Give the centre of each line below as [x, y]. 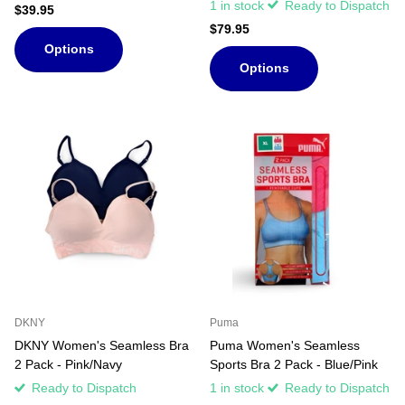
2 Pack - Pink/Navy [68, 364]
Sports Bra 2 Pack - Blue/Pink [294, 364]
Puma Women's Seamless [285, 345]
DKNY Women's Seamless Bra [102, 345]
